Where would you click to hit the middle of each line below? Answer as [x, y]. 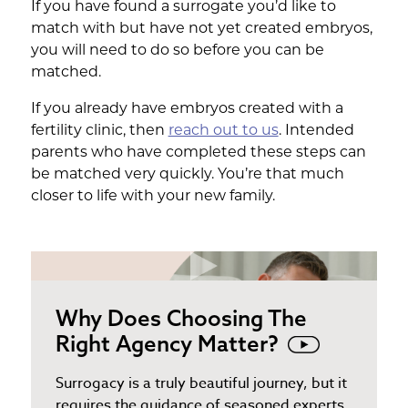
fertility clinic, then [99, 131]
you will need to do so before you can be [177, 51]
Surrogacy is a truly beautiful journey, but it [201, 384]
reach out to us [223, 131]
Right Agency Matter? [167, 344]
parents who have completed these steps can [198, 153]
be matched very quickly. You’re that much [187, 174]
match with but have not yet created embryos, [201, 29]
